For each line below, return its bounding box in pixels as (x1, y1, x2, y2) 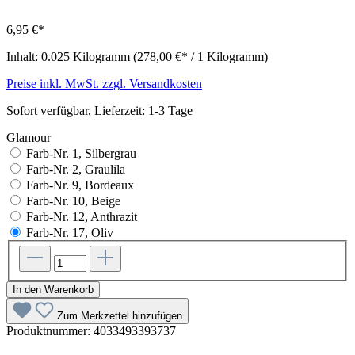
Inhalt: (6, 49, 41, 63)
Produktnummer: (6, 324, 94, 338)
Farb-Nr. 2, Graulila (26, 162, 125, 176)
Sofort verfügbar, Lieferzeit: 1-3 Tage (6, 103, 193, 117)
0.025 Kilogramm (41, 49, 133, 63)
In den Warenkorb (13, 284, 94, 296)
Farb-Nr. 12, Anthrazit (26, 209, 137, 223)
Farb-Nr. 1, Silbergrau (26, 146, 136, 160)
